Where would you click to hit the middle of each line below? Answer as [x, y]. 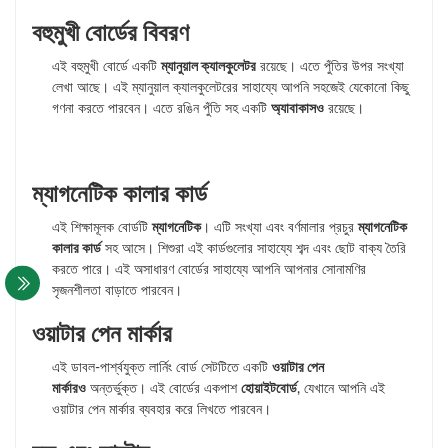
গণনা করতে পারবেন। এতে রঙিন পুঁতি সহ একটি [161, 109]
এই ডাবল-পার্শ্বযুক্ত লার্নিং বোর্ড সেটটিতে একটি [162, 368]
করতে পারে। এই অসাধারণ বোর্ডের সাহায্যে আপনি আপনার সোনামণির [209, 270]
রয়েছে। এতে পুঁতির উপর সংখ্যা [330, 67]
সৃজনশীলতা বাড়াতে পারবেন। [117, 291]
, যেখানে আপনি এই [341, 389]
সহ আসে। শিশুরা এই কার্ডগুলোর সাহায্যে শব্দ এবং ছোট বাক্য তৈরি [253, 249]
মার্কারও [69, 389]
